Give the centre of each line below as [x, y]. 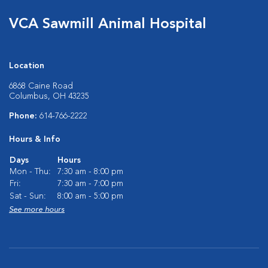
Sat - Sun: [28, 197]
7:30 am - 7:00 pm [90, 184]
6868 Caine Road [41, 86]
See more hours [37, 210]
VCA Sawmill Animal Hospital [108, 25]
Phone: [24, 116]
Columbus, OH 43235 [49, 97]
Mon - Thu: [30, 172]
